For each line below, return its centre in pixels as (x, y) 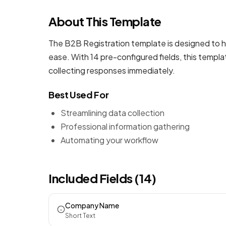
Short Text (80, 216)
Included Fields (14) (102, 178)
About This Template (105, 21)
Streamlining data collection (112, 113)
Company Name (92, 205)
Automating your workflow (109, 140)
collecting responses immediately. (112, 70)
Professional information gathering (125, 126)
